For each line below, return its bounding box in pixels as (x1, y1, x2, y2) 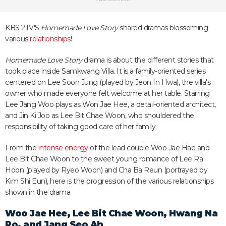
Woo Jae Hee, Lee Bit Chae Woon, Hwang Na (5, 208, 217, 218)
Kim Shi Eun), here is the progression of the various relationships (5, 177, 213, 186)
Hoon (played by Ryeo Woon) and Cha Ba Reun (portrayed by (5, 165, 207, 175)
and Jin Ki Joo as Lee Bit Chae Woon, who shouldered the (5, 111, 194, 120)
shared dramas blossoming (120, 23, 208, 32)
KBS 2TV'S (5, 23, 41, 32)
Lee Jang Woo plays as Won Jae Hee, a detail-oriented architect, (5, 100, 216, 109)
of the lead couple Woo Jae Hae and (88, 143, 209, 152)
